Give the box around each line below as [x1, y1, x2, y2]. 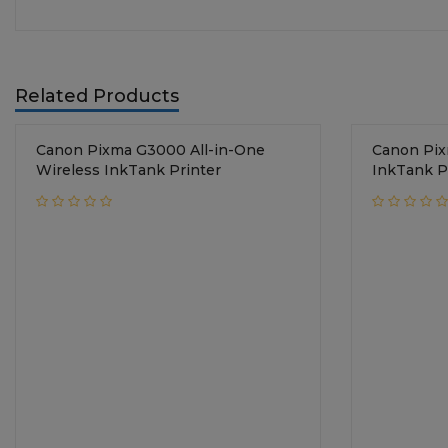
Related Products [15, 84, 179, 107]
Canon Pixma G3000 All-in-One [36, 140, 265, 159]
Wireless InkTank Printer [36, 160, 221, 179]
